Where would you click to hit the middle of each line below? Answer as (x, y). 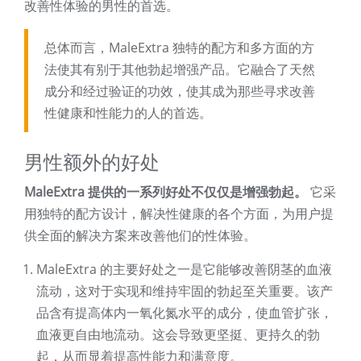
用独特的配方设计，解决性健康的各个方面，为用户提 (179, 214)
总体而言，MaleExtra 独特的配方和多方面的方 (179, 48)
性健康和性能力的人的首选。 (128, 113)
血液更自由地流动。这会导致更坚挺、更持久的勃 (178, 335)
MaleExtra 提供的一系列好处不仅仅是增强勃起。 (166, 192)
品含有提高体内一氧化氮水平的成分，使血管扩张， (185, 313)
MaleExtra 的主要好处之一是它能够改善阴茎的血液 (184, 270)
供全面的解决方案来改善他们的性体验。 (140, 236)
